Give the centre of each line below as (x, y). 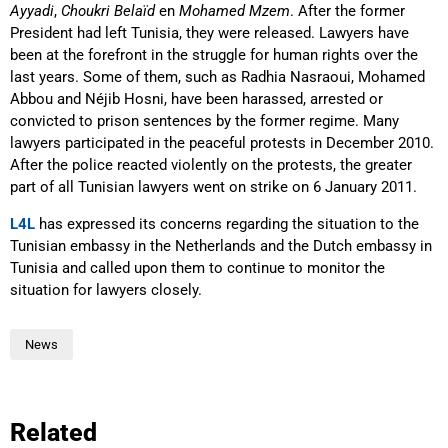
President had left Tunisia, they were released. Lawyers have (209, 33)
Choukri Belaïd (108, 11)
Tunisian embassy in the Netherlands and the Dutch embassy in (221, 245)
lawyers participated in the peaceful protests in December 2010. (222, 143)
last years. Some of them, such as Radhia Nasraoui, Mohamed (217, 77)
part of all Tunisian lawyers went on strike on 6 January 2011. (213, 187)
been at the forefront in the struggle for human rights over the (214, 55)
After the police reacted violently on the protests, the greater (211, 165)
